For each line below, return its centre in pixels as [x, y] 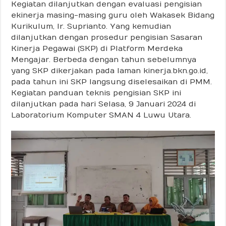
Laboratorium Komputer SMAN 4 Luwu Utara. [101, 115]
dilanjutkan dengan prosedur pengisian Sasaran [107, 37]
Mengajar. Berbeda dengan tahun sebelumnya [104, 59]
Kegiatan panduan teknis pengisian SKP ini [96, 93]
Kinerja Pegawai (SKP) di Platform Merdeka [97, 48]
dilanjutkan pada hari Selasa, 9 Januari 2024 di [104, 104]
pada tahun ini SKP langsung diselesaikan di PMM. [112, 81]
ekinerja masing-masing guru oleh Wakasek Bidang [113, 15]
